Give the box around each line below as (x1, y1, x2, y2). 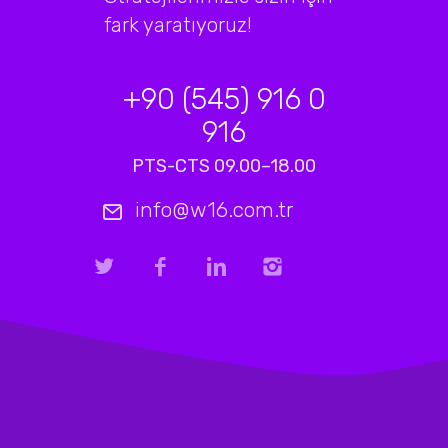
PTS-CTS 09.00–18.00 (132, 155, 316, 178)
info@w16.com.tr (135, 197, 293, 223)
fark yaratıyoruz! (104, 13, 252, 38)
